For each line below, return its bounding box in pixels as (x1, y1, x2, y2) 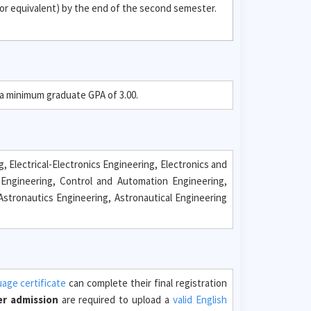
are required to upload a (58, 293, 174, 306)
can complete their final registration (66, 276, 228, 289)
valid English (173, 293, 228, 306)
